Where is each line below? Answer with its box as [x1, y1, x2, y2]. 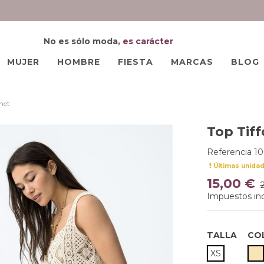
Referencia [206, 146, 252, 157]
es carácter [123, 36, 173, 47]
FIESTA [117, 57, 153, 68]
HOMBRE [57, 57, 100, 68]
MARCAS [170, 57, 213, 68]
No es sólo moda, [44, 36, 123, 47]
